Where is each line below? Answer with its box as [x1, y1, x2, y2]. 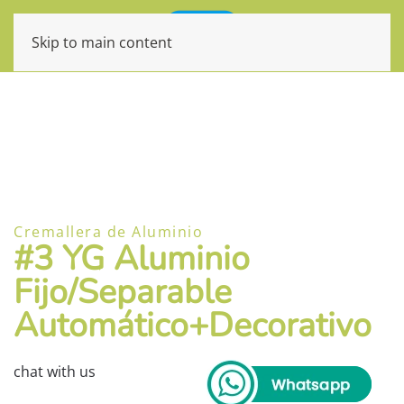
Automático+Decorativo [14, 302, 372, 348]
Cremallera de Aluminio [14, 222, 203, 242]
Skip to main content [32, 32, 172, 52]
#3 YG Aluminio [14, 235, 250, 281]
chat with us [14, 362, 96, 381]
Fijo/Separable [14, 269, 232, 315]
